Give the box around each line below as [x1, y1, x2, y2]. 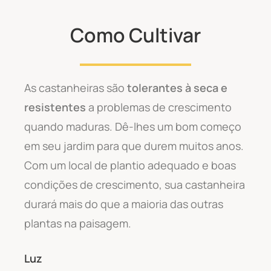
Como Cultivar [70, 21, 201, 48]
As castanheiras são [24, 80, 127, 95]
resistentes [24, 99, 86, 114]
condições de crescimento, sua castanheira [24, 177, 245, 192]
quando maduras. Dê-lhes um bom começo [24, 119, 241, 134]
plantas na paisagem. [24, 215, 131, 230]
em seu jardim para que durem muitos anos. [24, 138, 244, 153]
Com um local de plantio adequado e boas [24, 157, 236, 172]
